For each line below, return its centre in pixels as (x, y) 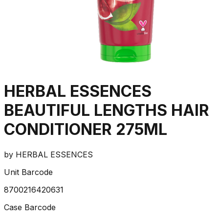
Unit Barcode (28, 172)
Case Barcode (30, 207)
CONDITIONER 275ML (86, 130)
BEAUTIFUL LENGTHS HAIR (107, 110)
